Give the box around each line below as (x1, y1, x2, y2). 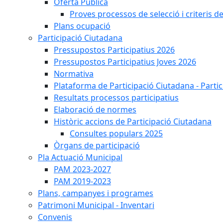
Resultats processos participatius (54, 92, 179, 103)
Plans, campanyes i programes (38, 188, 153, 199)
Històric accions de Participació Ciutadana (54, 116, 212, 127)
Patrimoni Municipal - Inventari (38, 200, 154, 211)
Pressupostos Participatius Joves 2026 (54, 56, 196, 67)
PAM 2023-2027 (54, 164, 111, 175)
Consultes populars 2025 (70, 128, 163, 139)
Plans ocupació (54, 20, 111, 31)
